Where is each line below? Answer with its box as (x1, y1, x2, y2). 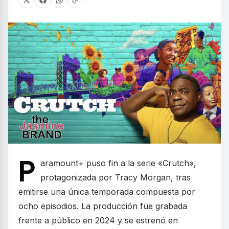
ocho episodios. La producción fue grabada (18, 201, 187, 212)
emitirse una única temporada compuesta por (18, 187, 195, 197)
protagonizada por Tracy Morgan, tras (40, 172, 191, 183)
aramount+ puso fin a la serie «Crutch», (40, 158, 196, 169)
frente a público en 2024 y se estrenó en (18, 215, 178, 226)
